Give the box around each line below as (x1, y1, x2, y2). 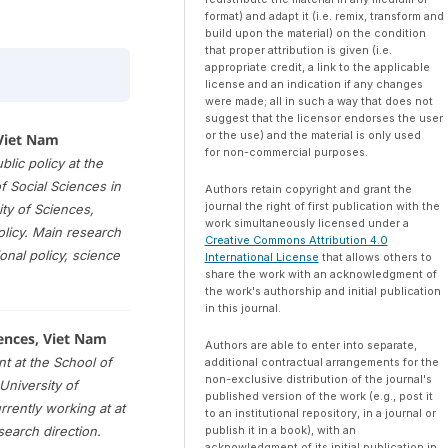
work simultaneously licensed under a (204, 216, 409, 231)
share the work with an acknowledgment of (204, 267, 437, 282)
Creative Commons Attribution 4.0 (204, 233, 388, 248)
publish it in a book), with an (204, 423, 356, 438)
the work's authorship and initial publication (204, 284, 441, 299)
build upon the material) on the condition (204, 26, 426, 41)
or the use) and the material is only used (204, 128, 421, 143)
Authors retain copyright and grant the (204, 182, 412, 197)
